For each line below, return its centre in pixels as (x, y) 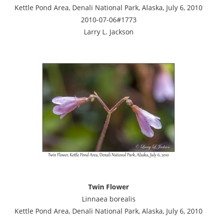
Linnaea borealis (108, 199)
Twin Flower (108, 186)
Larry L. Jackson (108, 31)
